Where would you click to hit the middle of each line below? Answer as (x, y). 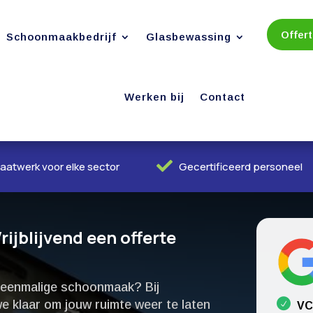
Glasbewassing (189, 37)
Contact (223, 97)
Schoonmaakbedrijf (62, 37)
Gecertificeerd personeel (241, 167)
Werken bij (155, 97)
